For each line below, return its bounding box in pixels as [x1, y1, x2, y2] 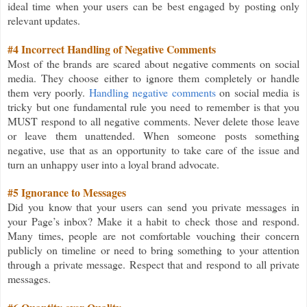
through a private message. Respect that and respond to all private [8, 256, 299, 271]
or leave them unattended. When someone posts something [8, 127, 299, 143]
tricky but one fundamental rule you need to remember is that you [8, 99, 299, 114]
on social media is [215, 84, 300, 99]
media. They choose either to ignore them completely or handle [8, 70, 299, 85]
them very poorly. [8, 84, 89, 99]
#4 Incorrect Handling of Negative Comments [8, 40, 216, 57]
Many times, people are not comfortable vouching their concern [8, 228, 299, 243]
